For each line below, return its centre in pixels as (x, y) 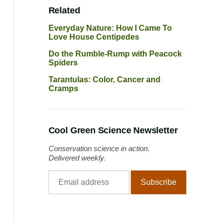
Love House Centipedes (94, 37)
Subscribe (159, 182)
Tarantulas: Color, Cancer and (104, 80)
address (62, 183)
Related (64, 10)
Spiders (63, 63)
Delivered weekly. (77, 158)
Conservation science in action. (99, 148)
